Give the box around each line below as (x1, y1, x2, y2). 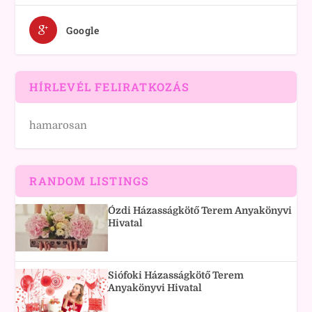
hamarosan (29, 119, 88, 132)
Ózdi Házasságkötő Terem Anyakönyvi (108, 205, 292, 216)
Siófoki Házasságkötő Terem (108, 269, 244, 281)
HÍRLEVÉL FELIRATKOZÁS (29, 79, 190, 94)
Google (66, 24, 100, 37)
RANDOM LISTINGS (29, 173, 150, 188)
